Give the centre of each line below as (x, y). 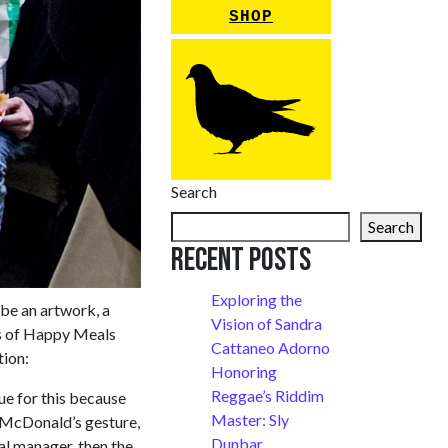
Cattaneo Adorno (270, 348)
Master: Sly (250, 420)
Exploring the (256, 300)
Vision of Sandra (266, 324)
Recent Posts (241, 261)
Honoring (244, 372)
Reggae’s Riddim (267, 396)
